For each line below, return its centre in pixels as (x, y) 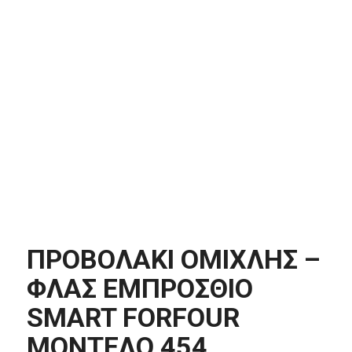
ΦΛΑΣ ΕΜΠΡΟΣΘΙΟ (139, 288)
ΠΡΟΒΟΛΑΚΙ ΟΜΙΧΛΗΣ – (173, 259)
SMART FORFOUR (133, 317)
